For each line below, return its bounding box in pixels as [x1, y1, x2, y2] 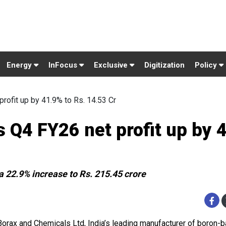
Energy [7, 61, 34, 70]
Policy [195, 61, 219, 70]
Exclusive [94, 61, 130, 70]
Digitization [144, 61, 185, 70]
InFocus [48, 61, 79, 70]
